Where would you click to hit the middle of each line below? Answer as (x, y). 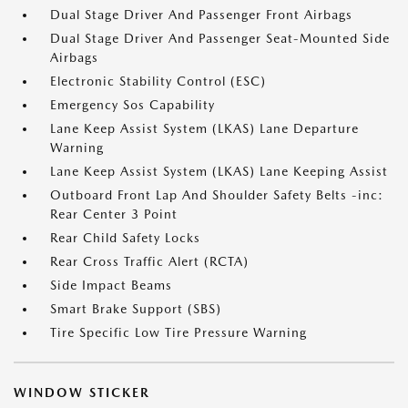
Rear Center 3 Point (114, 214)
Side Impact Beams (111, 285)
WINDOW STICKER (82, 393)
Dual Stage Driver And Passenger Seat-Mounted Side (220, 38)
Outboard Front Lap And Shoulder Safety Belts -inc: (217, 195)
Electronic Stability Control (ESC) (158, 81)
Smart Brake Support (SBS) (136, 309)
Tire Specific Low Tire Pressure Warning (178, 332)
